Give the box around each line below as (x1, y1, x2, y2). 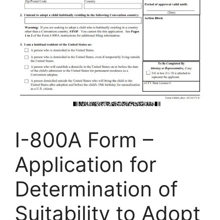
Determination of (15, 176, 178, 202)
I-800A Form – (15, 127, 153, 153)
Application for (15, 152, 157, 177)
